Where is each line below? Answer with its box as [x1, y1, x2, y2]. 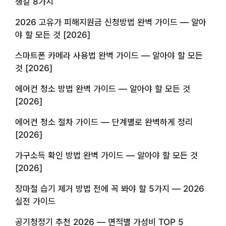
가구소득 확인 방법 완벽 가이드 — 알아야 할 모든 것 [15, 150, 198, 160]
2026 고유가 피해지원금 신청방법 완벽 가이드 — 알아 [15, 17, 206, 27]
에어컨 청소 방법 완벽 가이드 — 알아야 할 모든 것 [15, 83, 190, 94]
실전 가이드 [15, 196, 55, 206]
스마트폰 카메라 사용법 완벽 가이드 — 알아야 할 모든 [15, 50, 203, 61]
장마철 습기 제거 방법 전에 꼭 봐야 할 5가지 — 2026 [15, 183, 204, 194]
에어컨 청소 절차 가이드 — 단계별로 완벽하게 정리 [15, 117, 193, 127]
